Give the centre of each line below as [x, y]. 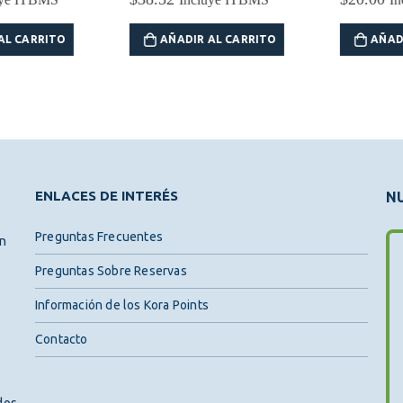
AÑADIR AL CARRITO [194, 39]
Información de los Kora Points [122, 305]
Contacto [62, 340]
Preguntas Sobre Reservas [111, 271]
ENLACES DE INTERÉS [107, 196]
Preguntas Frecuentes [99, 237]
